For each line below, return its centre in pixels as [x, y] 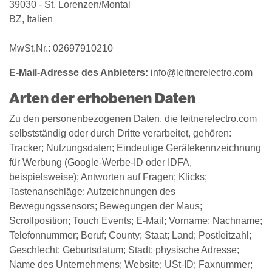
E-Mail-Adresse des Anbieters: [79, 73]
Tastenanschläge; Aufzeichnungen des [92, 192]
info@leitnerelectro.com [200, 73]
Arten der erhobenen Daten [102, 98]
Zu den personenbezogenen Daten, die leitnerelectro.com [133, 119]
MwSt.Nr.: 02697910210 [61, 48]
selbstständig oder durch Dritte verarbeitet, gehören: [120, 133]
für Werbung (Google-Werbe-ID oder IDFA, [100, 162]
